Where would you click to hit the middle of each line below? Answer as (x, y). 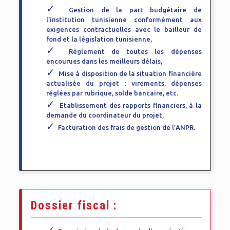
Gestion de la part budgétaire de (135, 10)
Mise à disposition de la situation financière (130, 73)
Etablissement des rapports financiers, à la (131, 105)
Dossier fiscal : (74, 206)
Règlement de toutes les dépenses (135, 51)
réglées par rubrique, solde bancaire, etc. (112, 93)
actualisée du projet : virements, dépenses (124, 83)
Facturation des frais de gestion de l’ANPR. (127, 127)
